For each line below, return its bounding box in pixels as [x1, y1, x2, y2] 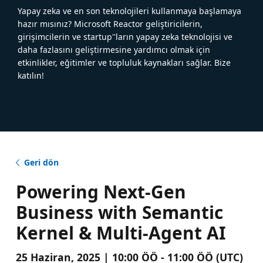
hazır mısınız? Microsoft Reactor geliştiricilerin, [18, 18, 203, 29]
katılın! [18, 69, 44, 81]
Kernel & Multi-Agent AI [15, 220, 226, 245]
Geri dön [23, 156, 59, 168]
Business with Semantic [15, 200, 223, 224]
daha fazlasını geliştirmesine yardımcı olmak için [18, 43, 210, 55]
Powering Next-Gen [15, 179, 186, 204]
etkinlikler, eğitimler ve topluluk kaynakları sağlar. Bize [18, 56, 231, 68]
